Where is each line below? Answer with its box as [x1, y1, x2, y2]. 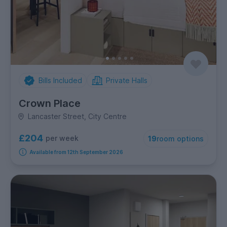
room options [157, 134, 204, 143]
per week [45, 134, 79, 143]
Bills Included [38, 76, 82, 85]
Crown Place [19, 97, 81, 110]
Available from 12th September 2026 [29, 149, 123, 156]
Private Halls [106, 76, 147, 85]
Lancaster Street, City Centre [27, 112, 127, 121]
